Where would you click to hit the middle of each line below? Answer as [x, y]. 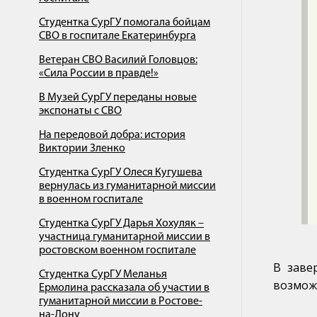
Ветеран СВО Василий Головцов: [118, 60]
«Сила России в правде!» [99, 74]
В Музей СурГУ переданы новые [118, 98]
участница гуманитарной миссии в [125, 237]
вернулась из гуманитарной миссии [127, 186]
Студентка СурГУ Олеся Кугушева [121, 173]
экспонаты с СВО [80, 111]
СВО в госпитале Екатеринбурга [117, 36]
